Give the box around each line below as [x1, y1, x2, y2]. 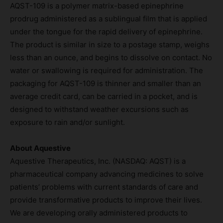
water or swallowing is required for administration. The [10, 65, 203, 75]
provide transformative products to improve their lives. [10, 195, 202, 205]
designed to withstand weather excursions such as [10, 104, 189, 114]
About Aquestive [10, 143, 71, 153]
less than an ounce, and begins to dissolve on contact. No [10, 52, 212, 62]
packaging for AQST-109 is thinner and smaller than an [10, 78, 201, 88]
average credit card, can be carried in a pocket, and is [10, 91, 198, 101]
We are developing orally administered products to [10, 208, 188, 218]
